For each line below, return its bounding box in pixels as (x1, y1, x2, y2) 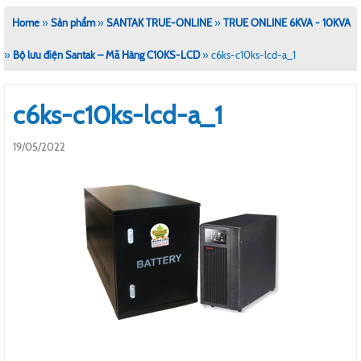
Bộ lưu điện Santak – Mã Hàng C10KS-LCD (13, 48, 200, 61)
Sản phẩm (51, 15, 95, 29)
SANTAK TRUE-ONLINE (106, 15, 212, 29)
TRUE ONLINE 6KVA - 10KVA (223, 15, 351, 29)
